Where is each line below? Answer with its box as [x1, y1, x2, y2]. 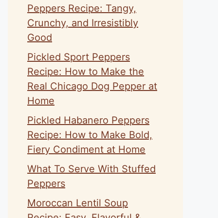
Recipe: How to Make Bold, [27, 129, 152, 141]
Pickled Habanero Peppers [27, 114, 149, 126]
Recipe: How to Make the [27, 66, 144, 77]
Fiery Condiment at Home [27, 144, 145, 155]
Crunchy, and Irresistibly [27, 17, 138, 29]
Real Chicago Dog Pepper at [27, 80, 157, 92]
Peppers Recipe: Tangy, [27, 2, 136, 14]
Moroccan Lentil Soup [27, 197, 128, 209]
